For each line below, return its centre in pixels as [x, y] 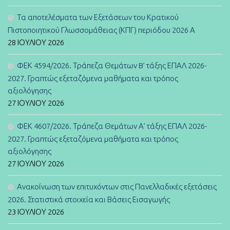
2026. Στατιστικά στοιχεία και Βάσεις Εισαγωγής [89, 199]
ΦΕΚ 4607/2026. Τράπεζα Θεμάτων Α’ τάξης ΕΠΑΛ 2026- [112, 126]
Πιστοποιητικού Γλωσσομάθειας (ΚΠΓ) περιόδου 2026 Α [101, 30]
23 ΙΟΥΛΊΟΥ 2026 [36, 212]
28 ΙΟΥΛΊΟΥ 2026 [36, 42]
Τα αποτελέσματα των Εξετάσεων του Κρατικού [98, 17]
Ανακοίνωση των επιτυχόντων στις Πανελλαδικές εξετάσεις [117, 186]
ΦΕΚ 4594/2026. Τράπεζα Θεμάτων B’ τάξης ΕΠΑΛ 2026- [112, 65]
